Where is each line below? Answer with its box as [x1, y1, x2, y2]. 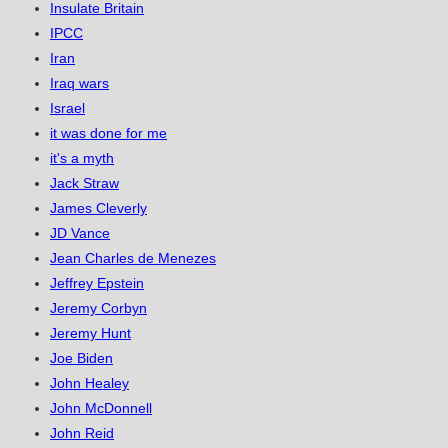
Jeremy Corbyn [50, 300, 147, 317]
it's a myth [50, 150, 114, 167]
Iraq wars [50, 75, 109, 92]
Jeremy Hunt [50, 325, 131, 342]
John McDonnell [50, 400, 152, 417]
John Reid [50, 425, 114, 442]
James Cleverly [50, 200, 147, 217]
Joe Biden [50, 350, 113, 367]
